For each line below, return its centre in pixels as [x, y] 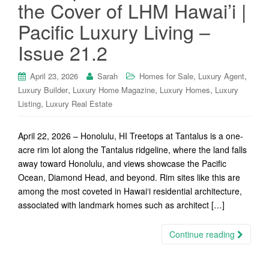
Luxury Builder [43, 90]
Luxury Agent [221, 76]
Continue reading [203, 234]
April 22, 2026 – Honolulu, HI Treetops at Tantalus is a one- [131, 136]
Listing [29, 104]
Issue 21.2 [63, 52]
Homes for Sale [166, 76]
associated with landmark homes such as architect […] [121, 205]
